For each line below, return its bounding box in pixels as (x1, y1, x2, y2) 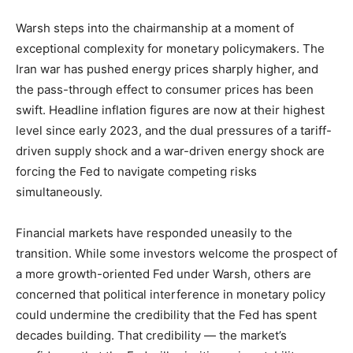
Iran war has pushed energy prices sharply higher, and (16, 61, 318, 76)
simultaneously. (16, 184, 102, 199)
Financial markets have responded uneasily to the (16, 225, 292, 240)
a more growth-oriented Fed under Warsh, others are (16, 266, 311, 281)
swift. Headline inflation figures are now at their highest (16, 102, 325, 117)
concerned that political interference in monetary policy (16, 287, 325, 302)
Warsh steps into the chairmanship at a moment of (16, 20, 294, 35)
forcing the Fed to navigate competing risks (16, 164, 257, 179)
